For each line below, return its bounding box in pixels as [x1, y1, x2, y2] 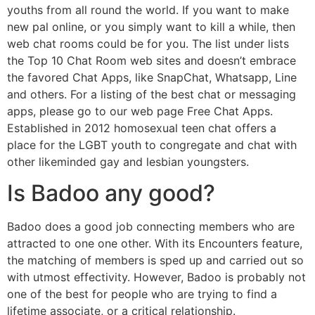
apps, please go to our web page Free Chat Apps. [7, 104, 273, 118]
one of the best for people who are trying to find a [7, 287, 277, 302]
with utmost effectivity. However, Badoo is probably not [7, 270, 306, 285]
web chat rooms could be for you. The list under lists [7, 37, 289, 51]
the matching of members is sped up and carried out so [7, 253, 304, 268]
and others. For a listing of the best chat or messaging [7, 87, 296, 101]
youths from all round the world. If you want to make [7, 3, 289, 17]
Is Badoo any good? [7, 179, 215, 207]
